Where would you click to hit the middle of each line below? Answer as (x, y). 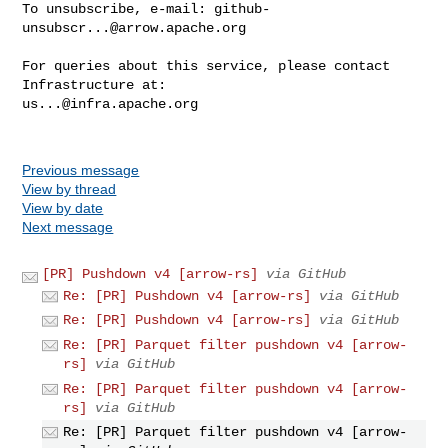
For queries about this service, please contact (206, 65)
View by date (63, 207)
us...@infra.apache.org (110, 103)
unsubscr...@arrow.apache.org (134, 27)
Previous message (81, 169)
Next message (68, 226)
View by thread (69, 188)
